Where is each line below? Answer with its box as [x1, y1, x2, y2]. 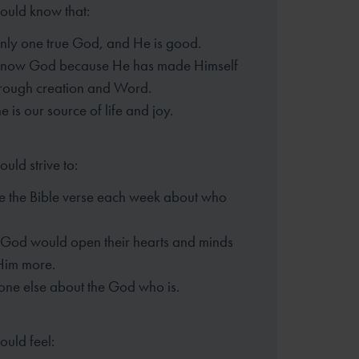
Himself [194, 54, 238, 75]
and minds [172, 231, 233, 252]
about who [163, 186, 227, 207]
